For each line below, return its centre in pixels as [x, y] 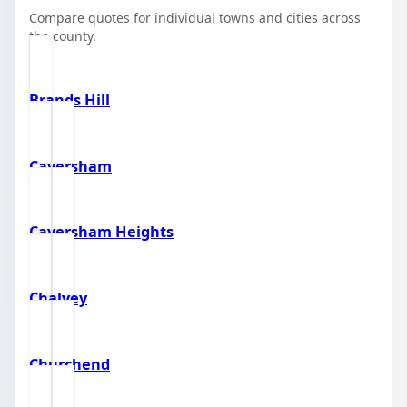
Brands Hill [69, 99]
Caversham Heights [101, 232]
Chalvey [58, 298]
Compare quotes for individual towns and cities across [195, 17]
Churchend [69, 364]
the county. [63, 35]
